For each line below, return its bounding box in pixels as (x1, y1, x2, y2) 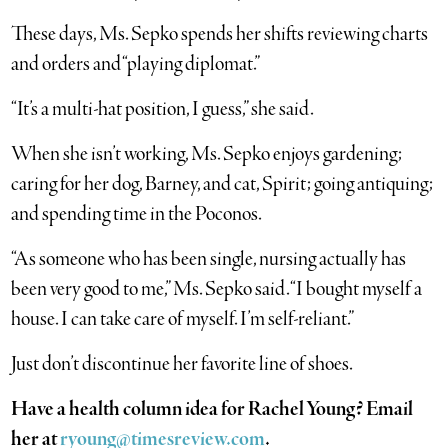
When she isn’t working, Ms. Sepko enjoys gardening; (11, 140, 403, 168)
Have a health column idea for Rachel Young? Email (11, 395, 414, 423)
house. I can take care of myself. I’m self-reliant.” (11, 305, 355, 333)
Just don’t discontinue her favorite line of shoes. (11, 350, 354, 378)
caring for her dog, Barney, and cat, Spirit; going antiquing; (11, 170, 434, 198)
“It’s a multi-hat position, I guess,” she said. (11, 95, 315, 123)
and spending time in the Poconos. (11, 200, 263, 228)
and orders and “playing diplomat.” (11, 50, 261, 78)
